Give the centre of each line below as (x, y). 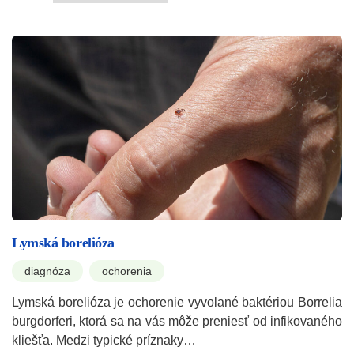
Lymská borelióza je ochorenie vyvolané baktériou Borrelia (177, 303)
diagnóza (47, 271)
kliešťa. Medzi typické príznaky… (104, 341)
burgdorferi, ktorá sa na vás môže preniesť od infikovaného (177, 322)
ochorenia (127, 271)
